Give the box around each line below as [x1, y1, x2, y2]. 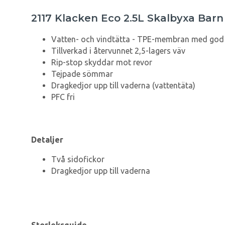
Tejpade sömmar [51, 69, 113, 79]
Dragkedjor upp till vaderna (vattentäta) [51, 81, 195, 90]
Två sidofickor [51, 155, 104, 164]
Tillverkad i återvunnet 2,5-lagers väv [51, 46, 185, 56]
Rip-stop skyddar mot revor [51, 58, 152, 67]
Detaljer [31, 135, 63, 145]
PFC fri [51, 92, 75, 102]
